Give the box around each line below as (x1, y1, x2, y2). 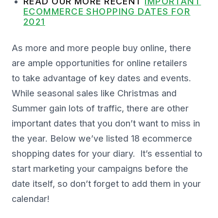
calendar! (12, 194, 50, 204)
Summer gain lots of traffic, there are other (12, 103, 189, 114)
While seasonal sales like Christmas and (12, 88, 177, 99)
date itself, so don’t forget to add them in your (12, 179, 201, 189)
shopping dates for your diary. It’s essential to (12, 148, 202, 159)
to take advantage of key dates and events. (12, 73, 191, 84)
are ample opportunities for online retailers (12, 58, 187, 69)
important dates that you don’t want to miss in (12, 118, 200, 129)
